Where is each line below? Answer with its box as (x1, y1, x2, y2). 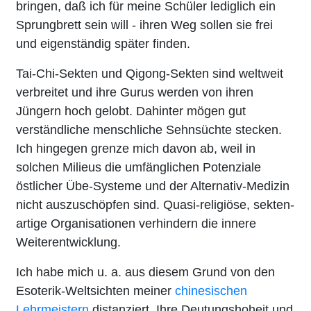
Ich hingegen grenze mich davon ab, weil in (16, 141, 255, 155)
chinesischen (175, 283, 247, 298)
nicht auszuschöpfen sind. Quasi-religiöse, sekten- (16, 197, 294, 212)
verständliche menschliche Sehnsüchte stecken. (16, 122, 282, 137)
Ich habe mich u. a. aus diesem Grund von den (16, 264, 275, 279)
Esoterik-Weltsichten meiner (16, 283, 175, 298)
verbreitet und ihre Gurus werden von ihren (16, 85, 253, 99)
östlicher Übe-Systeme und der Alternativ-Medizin (16, 178, 289, 193)
